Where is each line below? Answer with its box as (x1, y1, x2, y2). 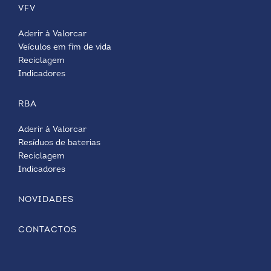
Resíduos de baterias (18, 139, 100, 148)
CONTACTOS (18, 226, 77, 235)
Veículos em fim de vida (18, 43, 111, 52)
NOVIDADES (18, 195, 74, 204)
